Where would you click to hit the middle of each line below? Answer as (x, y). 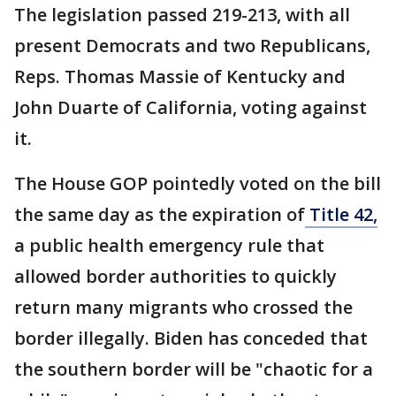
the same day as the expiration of (160, 215)
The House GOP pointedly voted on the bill (198, 184)
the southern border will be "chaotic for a (194, 369)
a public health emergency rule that (169, 246)
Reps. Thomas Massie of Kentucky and (180, 77)
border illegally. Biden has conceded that (191, 339)
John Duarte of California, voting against (190, 108)
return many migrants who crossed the (183, 308)
